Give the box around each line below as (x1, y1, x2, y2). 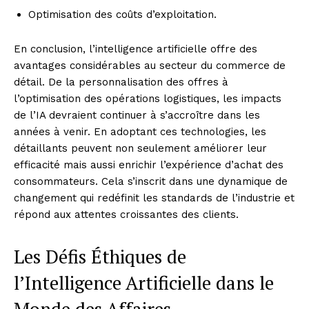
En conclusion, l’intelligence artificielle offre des (14, 42, 257, 55)
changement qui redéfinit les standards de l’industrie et (14, 191, 295, 204)
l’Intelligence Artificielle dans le (14, 270, 274, 295)
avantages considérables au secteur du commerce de (14, 59, 286, 72)
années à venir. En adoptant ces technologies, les (14, 125, 266, 138)
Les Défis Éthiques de (14, 243, 186, 269)
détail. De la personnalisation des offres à (14, 75, 228, 88)
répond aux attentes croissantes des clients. (14, 208, 239, 221)
